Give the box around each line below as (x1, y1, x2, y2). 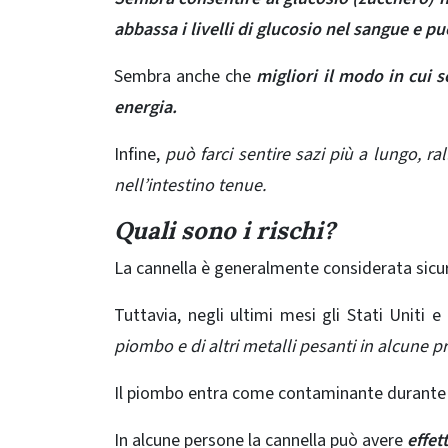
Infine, (114, 141, 166, 167)
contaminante (278, 380, 383, 406)
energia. (114, 94, 177, 120)
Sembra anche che (114, 63, 257, 89)
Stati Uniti (346, 302, 426, 328)
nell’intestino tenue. (114, 172, 266, 198)
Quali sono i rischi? (114, 214, 335, 246)
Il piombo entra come (114, 380, 278, 406)
